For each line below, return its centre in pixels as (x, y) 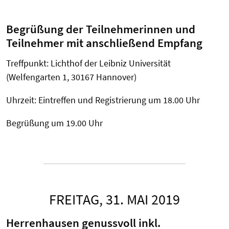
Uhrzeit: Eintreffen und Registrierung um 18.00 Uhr (103, 100)
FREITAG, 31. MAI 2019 (114, 200)
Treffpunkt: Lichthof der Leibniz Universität (88, 63)
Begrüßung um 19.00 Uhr (54, 123)
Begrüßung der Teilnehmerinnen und (101, 29)
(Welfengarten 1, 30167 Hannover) (71, 77)
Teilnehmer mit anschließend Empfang (104, 43)
